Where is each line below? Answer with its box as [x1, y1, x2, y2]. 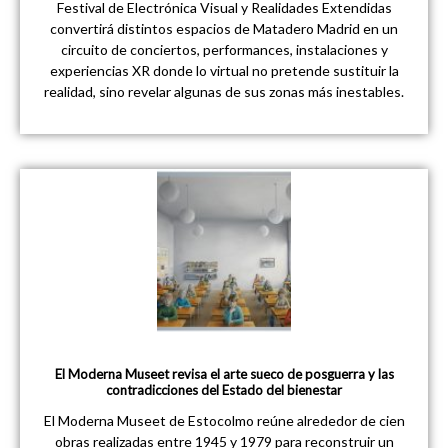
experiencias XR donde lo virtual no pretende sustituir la [49, 62, 399, 80]
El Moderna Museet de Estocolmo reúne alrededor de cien [43, 412, 405, 430]
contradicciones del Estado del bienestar [106, 382, 342, 399]
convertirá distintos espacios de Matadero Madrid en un [50, 20, 398, 38]
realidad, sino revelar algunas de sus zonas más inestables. [44, 83, 404, 101]
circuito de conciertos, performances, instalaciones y [60, 41, 388, 59]
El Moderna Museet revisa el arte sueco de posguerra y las [54, 366, 394, 383]
